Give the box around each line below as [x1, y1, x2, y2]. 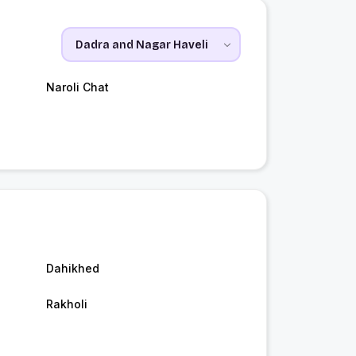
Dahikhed [45, 261, 99, 276]
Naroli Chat [45, 80, 109, 95]
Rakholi [45, 297, 87, 311]
